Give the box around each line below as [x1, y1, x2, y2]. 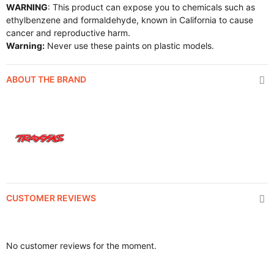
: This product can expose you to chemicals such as [48, 2, 255, 12]
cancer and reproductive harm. [6, 28, 130, 38]
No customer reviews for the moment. [6, 240, 157, 251]
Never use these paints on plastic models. [45, 40, 214, 51]
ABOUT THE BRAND [6, 74, 86, 84]
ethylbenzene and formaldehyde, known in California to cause [6, 15, 253, 25]
